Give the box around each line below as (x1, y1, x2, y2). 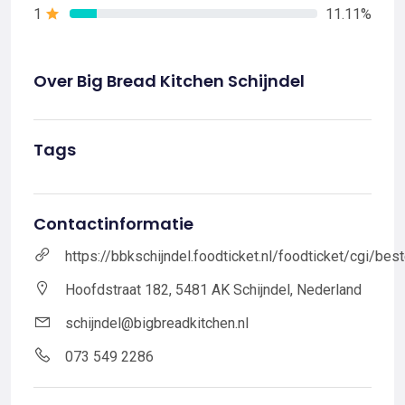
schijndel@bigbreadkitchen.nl (65, 314, 249, 332)
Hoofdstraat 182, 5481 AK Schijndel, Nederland (65, 280, 362, 298)
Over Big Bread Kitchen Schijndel (33, 69, 305, 92)
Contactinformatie (33, 212, 193, 235)
